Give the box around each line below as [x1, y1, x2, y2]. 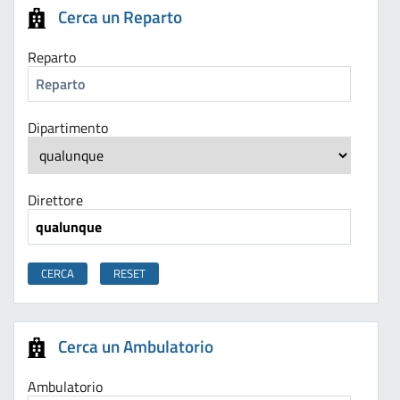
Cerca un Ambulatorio [58, 333, 213, 360]
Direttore [28, 189, 83, 212]
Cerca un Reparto [58, 4, 182, 30]
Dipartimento [28, 117, 108, 139]
